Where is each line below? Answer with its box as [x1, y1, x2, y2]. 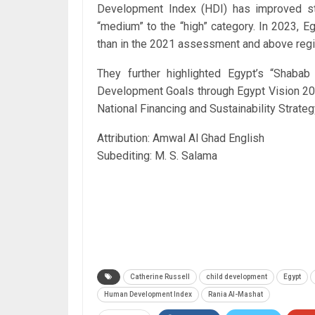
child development [206, 272, 267, 281]
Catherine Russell [130, 272, 190, 281]
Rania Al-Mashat [208, 290, 263, 298]
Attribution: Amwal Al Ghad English [97, 131, 264, 145]
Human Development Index [104, 290, 192, 298]
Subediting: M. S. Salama [97, 148, 217, 162]
